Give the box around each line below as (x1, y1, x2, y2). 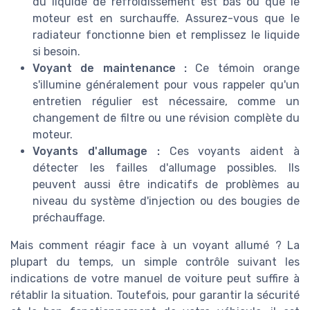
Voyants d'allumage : (33, 144, 160, 158)
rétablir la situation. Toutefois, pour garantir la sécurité (10, 288, 300, 302)
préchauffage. (33, 210, 105, 224)
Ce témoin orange (187, 61, 300, 75)
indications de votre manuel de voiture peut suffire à (10, 271, 300, 285)
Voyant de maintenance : (33, 61, 187, 75)
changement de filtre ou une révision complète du (33, 111, 300, 125)
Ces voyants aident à (159, 144, 300, 158)
